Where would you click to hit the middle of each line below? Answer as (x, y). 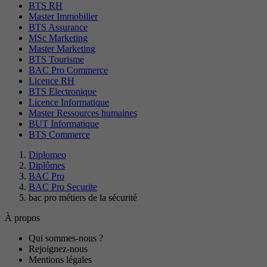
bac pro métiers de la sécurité (83, 198)
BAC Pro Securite (63, 187)
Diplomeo (47, 155)
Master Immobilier (63, 17)
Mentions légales (60, 260)
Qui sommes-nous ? (66, 238)
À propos (22, 218)
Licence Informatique (69, 103)
